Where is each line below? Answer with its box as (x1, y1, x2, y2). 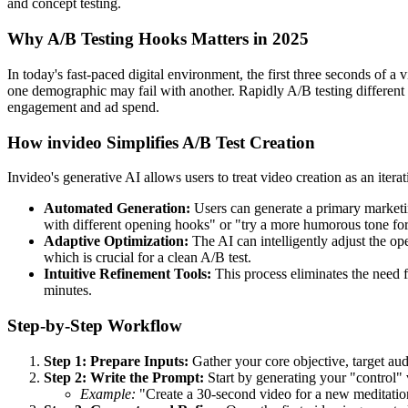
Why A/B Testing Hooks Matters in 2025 (7, 29, 309, 49)
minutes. (44, 282, 92, 299)
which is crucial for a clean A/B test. (44, 250, 251, 266)
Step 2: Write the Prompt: (44, 369, 204, 385)
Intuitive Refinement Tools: (44, 266, 211, 282)
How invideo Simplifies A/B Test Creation (7, 132, 315, 152)
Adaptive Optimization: (44, 233, 189, 250)
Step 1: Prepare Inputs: (44, 352, 189, 369)
